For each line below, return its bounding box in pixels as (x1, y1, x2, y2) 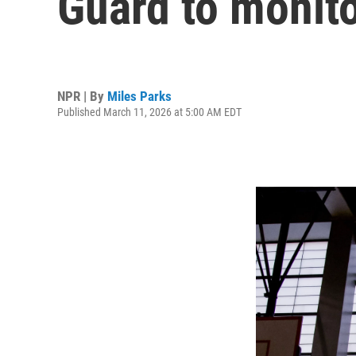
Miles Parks (107, 87, 172, 104)
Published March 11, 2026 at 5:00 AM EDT (57, 105, 242, 118)
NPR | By (57, 87, 107, 104)
